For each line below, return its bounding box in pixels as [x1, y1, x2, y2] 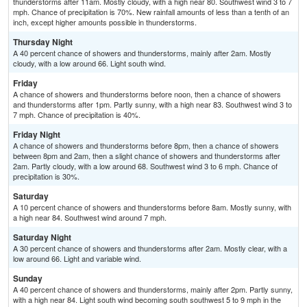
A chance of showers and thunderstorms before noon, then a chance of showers [13, 88, 281, 100]
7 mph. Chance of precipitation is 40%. [13, 109, 140, 121]
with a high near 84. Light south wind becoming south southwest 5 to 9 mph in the [13, 294, 281, 306]
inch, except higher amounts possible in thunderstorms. [13, 16, 197, 28]
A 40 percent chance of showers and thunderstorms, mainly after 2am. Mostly [13, 47, 271, 59]
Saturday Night [13, 231, 71, 244]
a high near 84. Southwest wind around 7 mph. [13, 212, 167, 223]
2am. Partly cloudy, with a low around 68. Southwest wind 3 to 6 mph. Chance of [13, 160, 278, 172]
